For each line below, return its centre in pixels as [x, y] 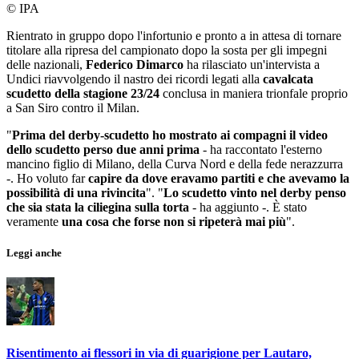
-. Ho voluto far [47, 178]
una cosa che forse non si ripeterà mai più [174, 222]
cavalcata [288, 79]
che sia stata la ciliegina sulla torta [98, 207]
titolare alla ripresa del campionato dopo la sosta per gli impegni [167, 50]
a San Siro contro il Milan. [75, 108]
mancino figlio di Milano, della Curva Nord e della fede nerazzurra [175, 164]
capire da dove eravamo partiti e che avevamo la [219, 178]
